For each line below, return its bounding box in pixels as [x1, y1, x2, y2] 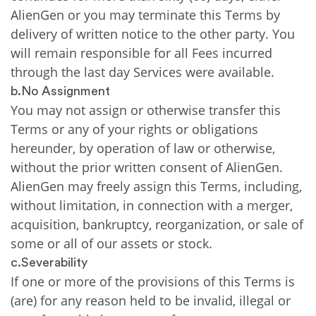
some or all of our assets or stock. [11, 235, 212, 252]
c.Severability [11, 256, 87, 269]
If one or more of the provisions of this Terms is [11, 273, 295, 290]
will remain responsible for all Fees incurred [11, 44, 272, 61]
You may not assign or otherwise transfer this [11, 102, 281, 119]
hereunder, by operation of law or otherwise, [11, 140, 275, 157]
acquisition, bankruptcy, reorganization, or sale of [11, 216, 303, 233]
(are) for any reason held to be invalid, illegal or [11, 292, 291, 309]
